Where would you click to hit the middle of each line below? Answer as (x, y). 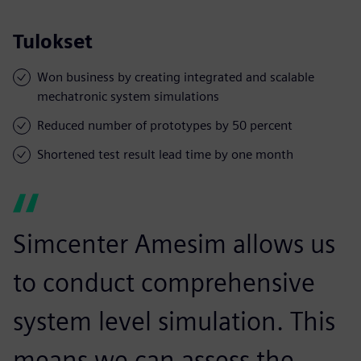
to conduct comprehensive (164, 282)
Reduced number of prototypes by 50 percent (165, 125)
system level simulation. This (174, 321)
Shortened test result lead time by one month (165, 154)
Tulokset (53, 41)
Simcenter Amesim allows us (174, 243)
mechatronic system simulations (128, 96)
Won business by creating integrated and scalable (176, 77)
